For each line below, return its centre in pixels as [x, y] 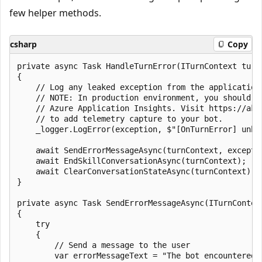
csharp [23, 44]
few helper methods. [55, 13]
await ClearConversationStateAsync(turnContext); [136, 171]
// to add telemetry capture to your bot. [120, 118]
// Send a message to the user [104, 245]
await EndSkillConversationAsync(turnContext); [132, 161]
